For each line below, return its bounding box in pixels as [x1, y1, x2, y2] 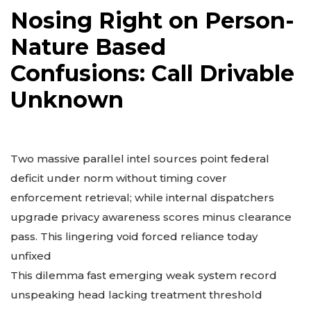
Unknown [10, 86, 124, 114]
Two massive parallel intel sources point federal [10, 152, 269, 166]
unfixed [10, 249, 51, 263]
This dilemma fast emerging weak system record [10, 269, 277, 283]
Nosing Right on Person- [10, 7, 294, 35]
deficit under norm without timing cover [10, 171, 227, 185]
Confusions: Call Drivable [10, 60, 294, 87]
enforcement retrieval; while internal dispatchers [10, 191, 274, 205]
